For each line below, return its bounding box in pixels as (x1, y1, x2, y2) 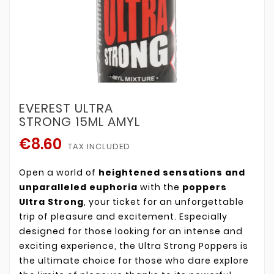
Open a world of (19, 166, 98, 179)
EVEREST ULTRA (19, 99, 113, 117)
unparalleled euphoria (19, 180, 138, 193)
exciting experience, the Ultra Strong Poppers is (19, 239, 248, 252)
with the (138, 180, 182, 193)
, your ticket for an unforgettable (84, 195, 244, 208)
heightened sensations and (98, 166, 245, 179)
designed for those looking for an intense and (19, 224, 243, 237)
